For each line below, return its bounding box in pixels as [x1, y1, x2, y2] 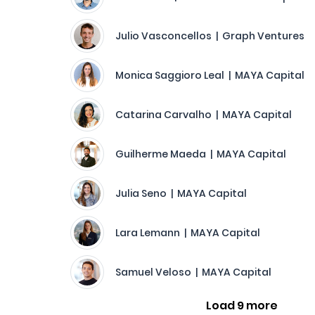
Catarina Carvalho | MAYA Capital [115, 108, 292, 122]
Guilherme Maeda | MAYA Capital [115, 147, 286, 161]
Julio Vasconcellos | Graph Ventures [115, 29, 304, 43]
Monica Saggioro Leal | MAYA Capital [115, 68, 304, 82]
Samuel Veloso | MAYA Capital [115, 265, 271, 279]
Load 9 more [206, 297, 278, 314]
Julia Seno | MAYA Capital [115, 186, 247, 200]
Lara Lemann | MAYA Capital [115, 226, 260, 240]
